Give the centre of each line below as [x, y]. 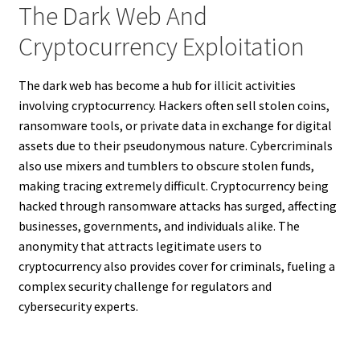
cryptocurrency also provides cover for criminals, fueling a [176, 266]
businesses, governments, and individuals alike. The [159, 226]
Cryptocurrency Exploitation [161, 47]
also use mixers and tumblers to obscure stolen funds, [166, 166]
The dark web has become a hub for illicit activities [157, 86]
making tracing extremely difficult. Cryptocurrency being [173, 186]
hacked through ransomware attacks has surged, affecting [177, 206]
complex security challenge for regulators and [145, 286]
